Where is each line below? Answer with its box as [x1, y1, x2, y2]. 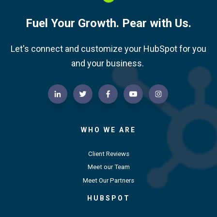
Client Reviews [88, 150, 129, 157]
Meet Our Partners [83, 176, 134, 184]
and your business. [71, 58, 146, 69]
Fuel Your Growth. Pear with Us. [26, 16, 191, 31]
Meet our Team [87, 163, 130, 171]
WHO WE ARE [81, 126, 136, 134]
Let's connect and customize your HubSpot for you [11, 44, 206, 54]
